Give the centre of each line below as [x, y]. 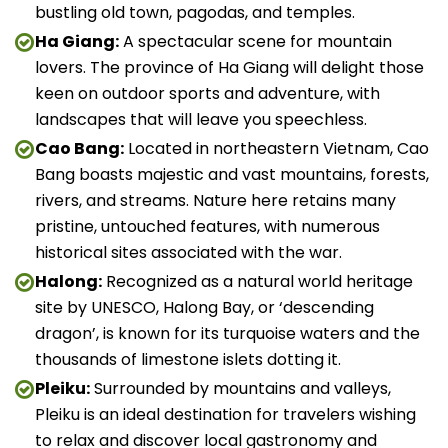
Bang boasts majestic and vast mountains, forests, [232, 174]
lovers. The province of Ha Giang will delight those [229, 67]
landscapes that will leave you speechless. [201, 119]
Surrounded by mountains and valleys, [240, 388]
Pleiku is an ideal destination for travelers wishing [225, 414]
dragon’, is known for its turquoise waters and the [227, 333]
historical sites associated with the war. [188, 252]
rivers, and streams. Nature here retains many [215, 200]
